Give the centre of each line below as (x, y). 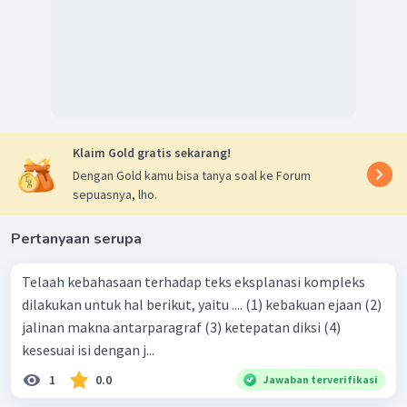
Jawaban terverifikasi (321, 380)
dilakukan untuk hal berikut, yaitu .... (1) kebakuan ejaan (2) (134, 305)
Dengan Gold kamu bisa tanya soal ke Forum (192, 176)
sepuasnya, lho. (115, 195)
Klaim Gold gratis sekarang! (152, 153)
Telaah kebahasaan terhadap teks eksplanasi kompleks (194, 282)
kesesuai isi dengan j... (88, 350)
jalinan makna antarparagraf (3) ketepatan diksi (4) (113, 328)
